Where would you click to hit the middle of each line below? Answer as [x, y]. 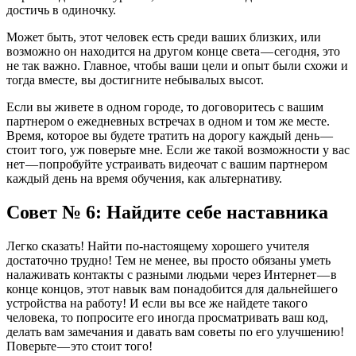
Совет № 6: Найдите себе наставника [167, 212]
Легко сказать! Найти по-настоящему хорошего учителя [158, 246]
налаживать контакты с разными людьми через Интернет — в [172, 274]
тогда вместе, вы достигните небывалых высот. [135, 79]
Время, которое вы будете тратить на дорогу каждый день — [170, 135]
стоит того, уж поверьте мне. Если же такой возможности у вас [178, 149]
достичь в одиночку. [61, 10]
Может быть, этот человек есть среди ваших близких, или [164, 37]
